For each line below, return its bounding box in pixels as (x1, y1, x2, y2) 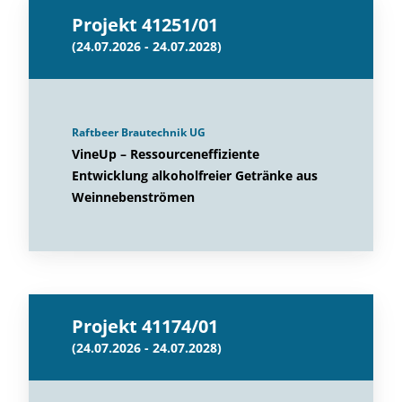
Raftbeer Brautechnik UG (72, 125, 205, 140)
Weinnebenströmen (72, 188, 195, 205)
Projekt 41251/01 (72, 13, 218, 37)
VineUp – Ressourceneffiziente (72, 145, 259, 162)
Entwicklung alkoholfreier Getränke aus (72, 167, 318, 184)
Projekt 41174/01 (72, 314, 218, 338)
